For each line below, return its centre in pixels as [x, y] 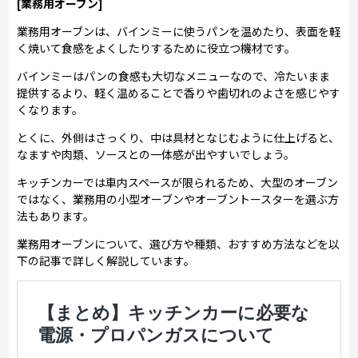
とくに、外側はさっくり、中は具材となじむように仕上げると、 [179, 137]
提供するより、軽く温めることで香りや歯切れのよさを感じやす [179, 92]
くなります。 [50, 109]
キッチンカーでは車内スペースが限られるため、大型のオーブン [178, 182]
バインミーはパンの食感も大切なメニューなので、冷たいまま [174, 76]
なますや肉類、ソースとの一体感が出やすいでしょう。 [156, 154]
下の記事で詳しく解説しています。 [106, 260]
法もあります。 [56, 215]
